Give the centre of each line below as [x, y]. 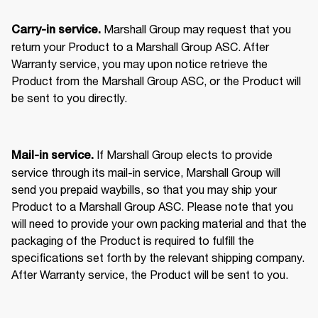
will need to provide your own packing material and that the [159, 223]
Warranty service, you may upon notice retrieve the [139, 63]
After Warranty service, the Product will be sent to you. [151, 274]
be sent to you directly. [71, 97]
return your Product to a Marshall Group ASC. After [140, 46]
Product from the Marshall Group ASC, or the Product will [156, 80]
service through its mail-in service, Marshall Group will [146, 172]
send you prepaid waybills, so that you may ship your [144, 189]
